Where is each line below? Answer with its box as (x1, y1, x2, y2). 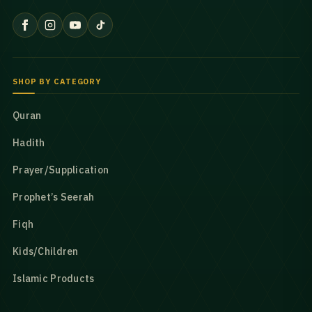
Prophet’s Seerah (13, 190, 95, 203)
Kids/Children (13, 244, 79, 258)
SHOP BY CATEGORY (13, 76, 102, 86)
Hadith (13, 136, 45, 149)
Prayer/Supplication (13, 163, 109, 176)
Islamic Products (13, 272, 95, 285)
